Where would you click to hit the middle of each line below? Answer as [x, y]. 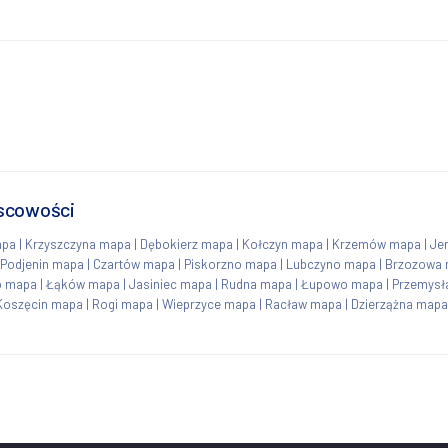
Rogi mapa [122, 303]
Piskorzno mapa [230, 263]
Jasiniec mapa [170, 283]
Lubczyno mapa [331, 263]
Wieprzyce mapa [209, 303]
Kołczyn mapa [282, 243]
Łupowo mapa [342, 283]
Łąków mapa [83, 283]
